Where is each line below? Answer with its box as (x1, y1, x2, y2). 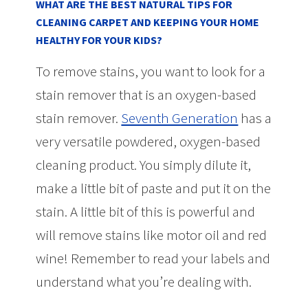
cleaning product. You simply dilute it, (36, 155, 252, 174)
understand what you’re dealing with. (36, 272, 252, 291)
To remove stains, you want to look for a (36, 61, 266, 80)
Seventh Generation (121, 108, 239, 127)
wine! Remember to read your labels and (36, 248, 271, 267)
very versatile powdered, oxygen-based (36, 131, 261, 151)
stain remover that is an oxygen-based (36, 85, 257, 104)
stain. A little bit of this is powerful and (36, 201, 256, 221)
